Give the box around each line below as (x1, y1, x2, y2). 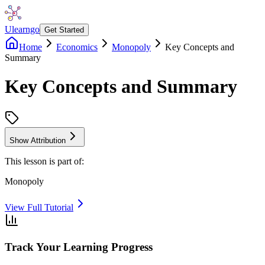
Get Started (44, 25, 84, 34)
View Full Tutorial (5, 202, 73, 212)
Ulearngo (5, 24, 40, 34)
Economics (56, 42, 98, 52)
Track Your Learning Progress (5, 240, 153, 253)
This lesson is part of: (5, 156, 84, 166)
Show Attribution (9, 135, 66, 145)
